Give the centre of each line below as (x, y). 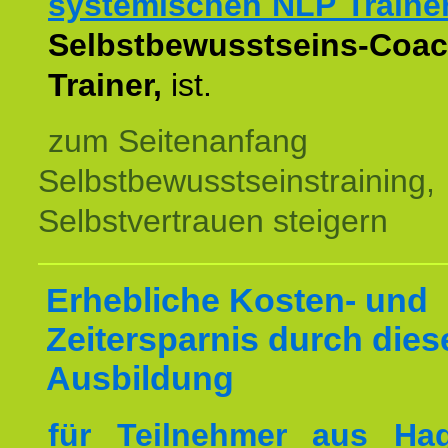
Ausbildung (140, 378)
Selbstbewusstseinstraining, (236, 181)
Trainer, (105, 85)
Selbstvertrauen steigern (213, 221)
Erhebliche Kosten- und (237, 300)
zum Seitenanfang (178, 141)
